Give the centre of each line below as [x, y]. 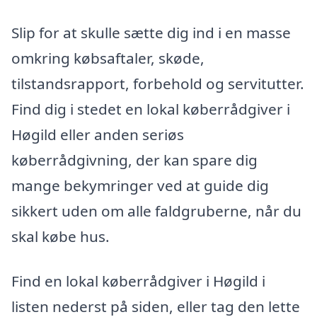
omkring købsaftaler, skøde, [108, 58]
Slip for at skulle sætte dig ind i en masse [151, 32]
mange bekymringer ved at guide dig [140, 185]
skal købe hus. [60, 236]
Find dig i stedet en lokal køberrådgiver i [151, 109]
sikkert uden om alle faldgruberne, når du [156, 211]
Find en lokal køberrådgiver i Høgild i [138, 281]
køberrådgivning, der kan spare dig [134, 160]
